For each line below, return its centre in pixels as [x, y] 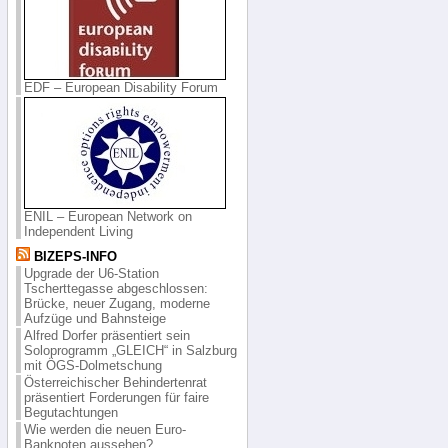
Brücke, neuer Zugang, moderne [116, 303]
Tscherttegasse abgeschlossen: [115, 288]
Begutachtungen [70, 412]
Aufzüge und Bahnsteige [94, 318]
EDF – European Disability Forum [120, 87]
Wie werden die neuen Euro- [104, 429]
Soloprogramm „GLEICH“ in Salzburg [130, 350]
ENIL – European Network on [107, 216]
